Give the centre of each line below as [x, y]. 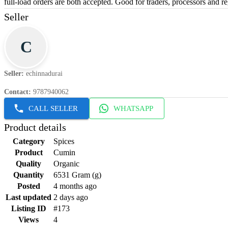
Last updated [28, 197]
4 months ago [75, 186]
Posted [28, 186]
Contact [16, 92]
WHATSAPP [133, 109]
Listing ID [28, 209]
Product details [35, 127]
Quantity [28, 175]
